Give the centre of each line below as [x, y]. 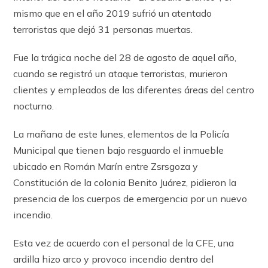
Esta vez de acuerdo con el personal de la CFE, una [124, 243]
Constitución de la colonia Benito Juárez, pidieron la [125, 182]
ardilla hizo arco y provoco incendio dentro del [114, 259]
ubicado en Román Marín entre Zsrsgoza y [106, 166]
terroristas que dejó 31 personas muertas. [103, 29]
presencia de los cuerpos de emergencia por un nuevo [130, 198]
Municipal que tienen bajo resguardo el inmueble [119, 150]
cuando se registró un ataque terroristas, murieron [121, 73]
